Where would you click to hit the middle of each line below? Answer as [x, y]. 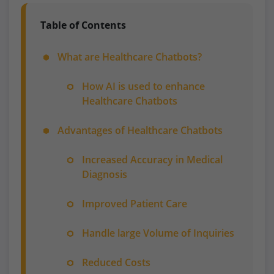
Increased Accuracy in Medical [152, 159]
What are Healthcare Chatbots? [130, 57]
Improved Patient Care [135, 203]
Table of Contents [83, 25]
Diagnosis [105, 174]
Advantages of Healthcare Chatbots [140, 130]
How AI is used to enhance [143, 86]
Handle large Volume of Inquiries [158, 233]
